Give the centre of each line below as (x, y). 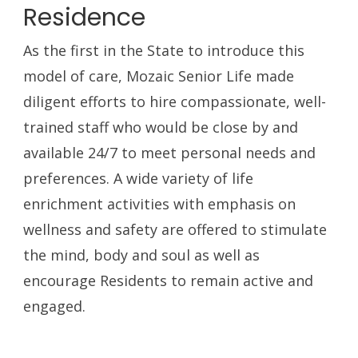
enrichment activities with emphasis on (160, 204)
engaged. (55, 306)
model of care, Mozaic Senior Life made (159, 76)
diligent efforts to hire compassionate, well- (175, 102)
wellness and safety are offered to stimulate (175, 230)
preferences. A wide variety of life (139, 179)
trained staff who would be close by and (161, 127)
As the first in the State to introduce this (164, 51)
